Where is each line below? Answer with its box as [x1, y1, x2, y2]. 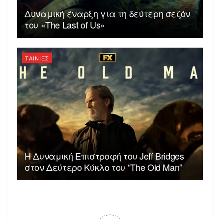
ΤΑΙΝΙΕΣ [25, 54, 49, 62]
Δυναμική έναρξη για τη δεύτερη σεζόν [25, 6, 191, 20]
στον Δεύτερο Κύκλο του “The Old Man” [25, 161, 183, 174]
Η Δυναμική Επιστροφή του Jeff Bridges [25, 149, 184, 163]
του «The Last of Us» [25, 18, 105, 31]
